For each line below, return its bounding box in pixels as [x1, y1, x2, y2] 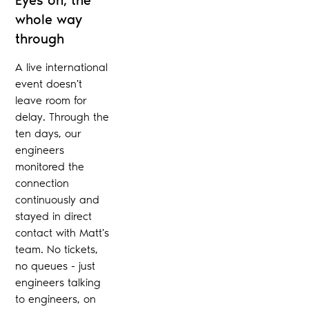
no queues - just [15, 259, 96, 272]
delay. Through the [15, 110, 110, 123]
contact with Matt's [15, 226, 110, 239]
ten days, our [15, 126, 82, 140]
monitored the [15, 159, 85, 173]
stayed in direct [15, 209, 92, 223]
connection [15, 176, 70, 190]
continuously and [15, 192, 100, 206]
